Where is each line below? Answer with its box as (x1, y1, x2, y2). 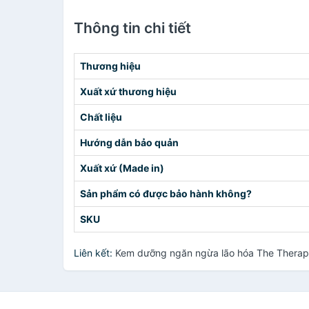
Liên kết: (74, 247, 115, 259)
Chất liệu (80, 111, 122, 123)
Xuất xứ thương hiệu (80, 86, 177, 97)
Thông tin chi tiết (74, 19, 191, 37)
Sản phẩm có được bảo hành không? (80, 188, 252, 199)
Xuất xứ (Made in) (80, 162, 164, 174)
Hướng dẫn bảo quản (80, 137, 179, 148)
